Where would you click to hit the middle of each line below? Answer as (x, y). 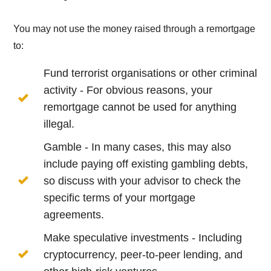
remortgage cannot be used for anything (140, 107)
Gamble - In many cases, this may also (138, 147)
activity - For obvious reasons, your (128, 90)
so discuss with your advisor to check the (142, 181)
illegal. (59, 124)
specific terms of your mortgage (120, 198)
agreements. (74, 215)
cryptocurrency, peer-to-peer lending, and (143, 255)
